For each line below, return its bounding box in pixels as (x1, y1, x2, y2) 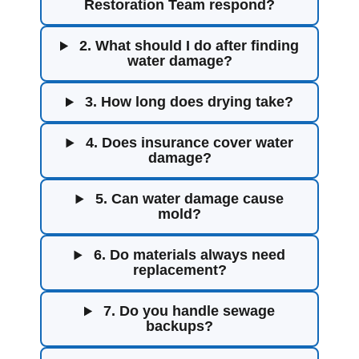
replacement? (132, 262, 227, 279)
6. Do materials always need (89, 247, 285, 264)
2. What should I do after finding (75, 38, 300, 54)
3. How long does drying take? (81, 94, 294, 111)
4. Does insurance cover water (81, 135, 293, 151)
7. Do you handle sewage (99, 303, 276, 320)
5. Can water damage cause (91, 191, 284, 208)
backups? (146, 318, 213, 335)
